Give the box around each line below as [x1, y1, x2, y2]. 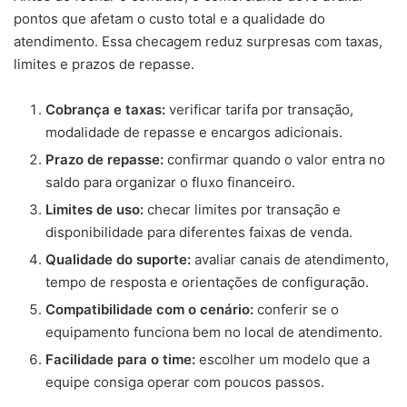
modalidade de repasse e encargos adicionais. [45, 124, 342, 142]
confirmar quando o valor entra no [164, 151, 385, 169]
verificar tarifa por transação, [165, 101, 353, 119]
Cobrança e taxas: [45, 101, 165, 119]
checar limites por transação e [144, 201, 341, 219]
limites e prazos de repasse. [14, 55, 194, 74]
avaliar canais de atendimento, [191, 251, 389, 269]
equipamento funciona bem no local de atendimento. [45, 323, 382, 342]
